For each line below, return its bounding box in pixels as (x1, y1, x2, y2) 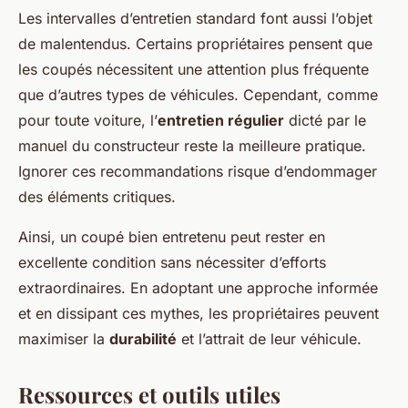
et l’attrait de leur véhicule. (177, 330, 362, 349)
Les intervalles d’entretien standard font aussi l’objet (18, 9, 372, 28)
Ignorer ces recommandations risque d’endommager (18, 162, 377, 181)
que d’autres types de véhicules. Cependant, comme (18, 86, 378, 105)
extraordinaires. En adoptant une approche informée (18, 279, 378, 298)
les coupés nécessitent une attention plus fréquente (18, 60, 369, 79)
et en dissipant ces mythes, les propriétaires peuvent (18, 304, 379, 323)
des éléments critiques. (18, 188, 176, 207)
